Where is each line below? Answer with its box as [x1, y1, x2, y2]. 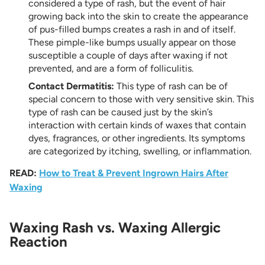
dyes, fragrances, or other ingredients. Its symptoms [28, 132, 245, 144]
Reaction [9, 233, 67, 251]
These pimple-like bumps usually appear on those [28, 37, 236, 49]
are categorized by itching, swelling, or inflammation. [28, 146, 254, 157]
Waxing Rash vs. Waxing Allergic [9, 219, 221, 237]
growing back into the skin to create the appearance [28, 11, 248, 22]
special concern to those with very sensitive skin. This [28, 93, 254, 105]
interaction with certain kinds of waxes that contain [28, 119, 246, 131]
